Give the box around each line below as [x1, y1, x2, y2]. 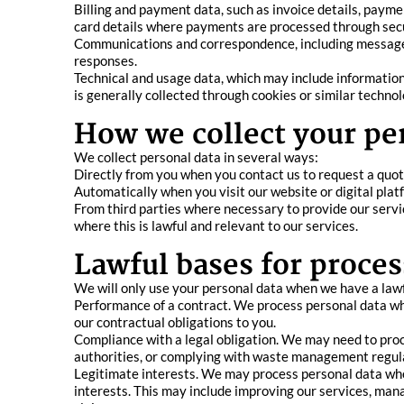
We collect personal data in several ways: [74, 149, 318, 165]
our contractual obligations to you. [74, 314, 276, 330]
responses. [74, 52, 137, 69]
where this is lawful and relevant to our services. [74, 217, 358, 234]
